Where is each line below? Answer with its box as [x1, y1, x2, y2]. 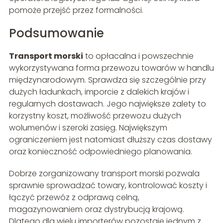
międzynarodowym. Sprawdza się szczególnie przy [8, 74, 206, 86]
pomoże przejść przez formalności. [8, 4, 143, 16]
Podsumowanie [8, 24, 104, 41]
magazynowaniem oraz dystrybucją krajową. [8, 203, 184, 215]
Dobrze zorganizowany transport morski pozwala [8, 167, 200, 179]
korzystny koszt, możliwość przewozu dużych [8, 110, 181, 121]
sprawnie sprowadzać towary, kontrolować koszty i [8, 179, 207, 191]
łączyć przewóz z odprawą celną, [8, 191, 139, 203]
